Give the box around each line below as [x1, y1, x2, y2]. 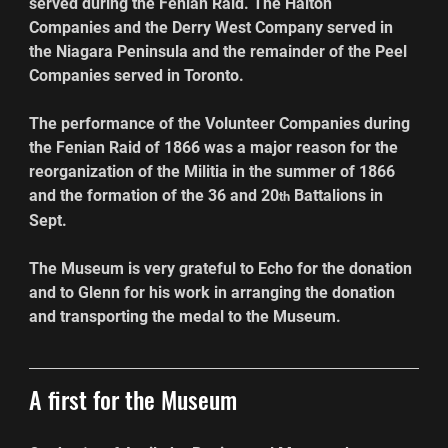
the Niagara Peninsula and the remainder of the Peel [29, 41, 412, 61]
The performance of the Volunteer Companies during [29, 113, 415, 133]
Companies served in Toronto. [29, 65, 245, 85]
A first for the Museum [29, 380, 238, 417]
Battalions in [290, 185, 388, 205]
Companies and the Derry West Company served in [29, 17, 398, 37]
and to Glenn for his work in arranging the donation [29, 282, 400, 302]
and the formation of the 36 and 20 [29, 185, 280, 205]
